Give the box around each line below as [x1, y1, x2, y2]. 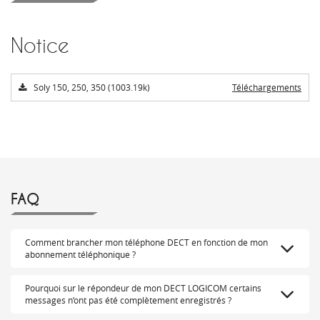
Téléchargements [232, 81, 301, 94]
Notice [11, 34, 69, 58]
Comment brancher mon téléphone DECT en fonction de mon [25, 236, 268, 249]
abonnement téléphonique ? [25, 249, 136, 261]
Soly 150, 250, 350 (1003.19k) [34, 81, 150, 94]
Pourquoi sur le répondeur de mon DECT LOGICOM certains [25, 282, 261, 294]
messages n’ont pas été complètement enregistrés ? [25, 294, 231, 306]
